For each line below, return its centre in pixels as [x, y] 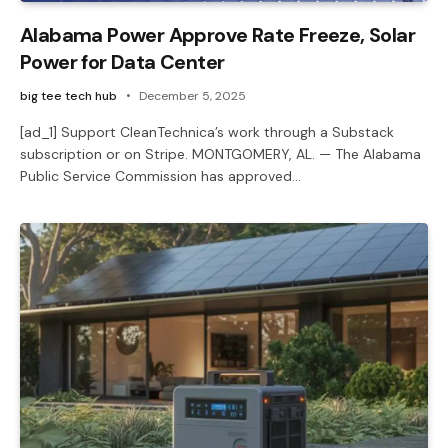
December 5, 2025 [192, 95]
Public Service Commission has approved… [160, 175]
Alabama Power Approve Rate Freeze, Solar [217, 34]
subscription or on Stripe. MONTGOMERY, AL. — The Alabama [220, 153]
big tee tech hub [68, 95]
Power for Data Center [122, 61]
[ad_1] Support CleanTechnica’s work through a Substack [207, 131]
